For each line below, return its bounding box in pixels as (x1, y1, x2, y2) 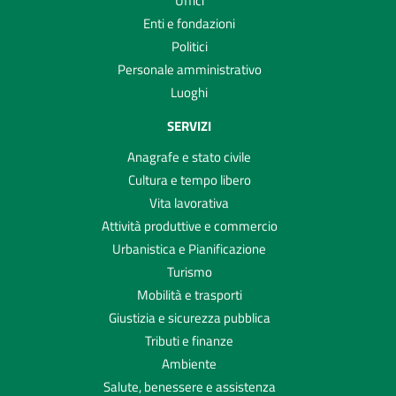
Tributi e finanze (145, 331, 233, 352)
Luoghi (171, 82, 208, 103)
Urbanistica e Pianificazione (112, 239, 266, 260)
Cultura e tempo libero (127, 170, 251, 191)
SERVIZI (167, 116, 211, 137)
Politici (171, 36, 208, 57)
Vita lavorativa (149, 193, 229, 214)
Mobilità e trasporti (136, 285, 242, 306)
